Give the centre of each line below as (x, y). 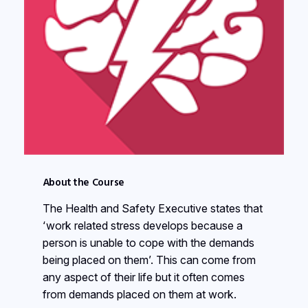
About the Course (84, 182)
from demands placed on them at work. (141, 295)
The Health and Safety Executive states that (152, 209)
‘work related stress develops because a (142, 226)
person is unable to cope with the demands (148, 243)
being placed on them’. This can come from (149, 260)
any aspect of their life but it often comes (143, 277)
